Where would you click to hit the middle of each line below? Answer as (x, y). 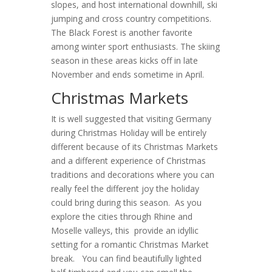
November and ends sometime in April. (127, 74)
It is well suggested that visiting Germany (131, 119)
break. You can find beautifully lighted (126, 258)
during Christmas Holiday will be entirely (129, 133)
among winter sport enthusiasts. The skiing (135, 46)
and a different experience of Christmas (128, 161)
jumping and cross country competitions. (131, 19)
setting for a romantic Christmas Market (130, 244)
